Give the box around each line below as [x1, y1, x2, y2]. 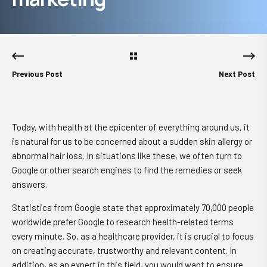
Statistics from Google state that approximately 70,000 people [12, 202, 254, 213]
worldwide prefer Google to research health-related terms [12, 216, 234, 227]
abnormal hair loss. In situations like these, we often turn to [12, 150, 242, 161]
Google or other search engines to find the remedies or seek [12, 164, 242, 175]
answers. [12, 179, 49, 190]
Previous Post [12, 69, 63, 79]
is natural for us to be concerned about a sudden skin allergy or [12, 136, 252, 147]
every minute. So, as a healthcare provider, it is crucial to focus [12, 231, 254, 241]
